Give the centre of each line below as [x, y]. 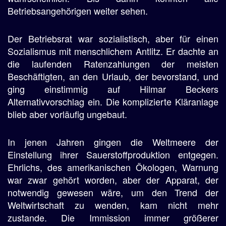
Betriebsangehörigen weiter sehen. [78, 11]
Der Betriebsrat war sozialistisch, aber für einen [113, 38]
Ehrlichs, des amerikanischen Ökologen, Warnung [113, 167]
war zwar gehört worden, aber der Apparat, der [113, 180]
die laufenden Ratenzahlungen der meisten [113, 64]
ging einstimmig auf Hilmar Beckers [113, 89]
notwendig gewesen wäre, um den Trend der [113, 192]
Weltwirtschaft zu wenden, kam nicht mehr [113, 205]
